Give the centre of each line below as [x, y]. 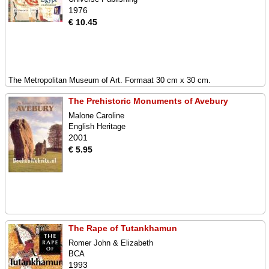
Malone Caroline [96, 116]
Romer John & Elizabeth [111, 243]
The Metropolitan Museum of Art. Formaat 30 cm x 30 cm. [110, 80]
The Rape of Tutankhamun [123, 228]
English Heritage [97, 126]
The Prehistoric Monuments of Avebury [148, 101]
